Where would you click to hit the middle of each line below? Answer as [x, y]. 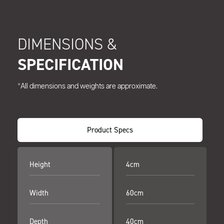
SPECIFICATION [70, 65]
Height [40, 164]
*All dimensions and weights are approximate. [87, 87]
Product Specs [110, 130]
